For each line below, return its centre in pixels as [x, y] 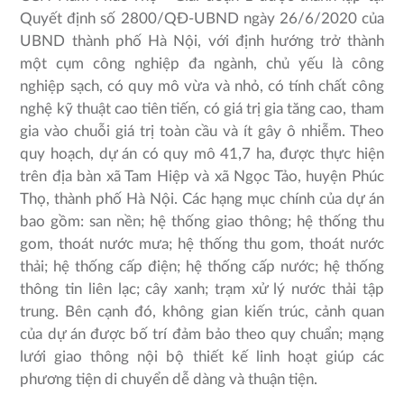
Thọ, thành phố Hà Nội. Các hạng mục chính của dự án [202, 199]
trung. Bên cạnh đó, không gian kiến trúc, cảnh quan [202, 312]
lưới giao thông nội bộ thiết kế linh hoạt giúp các [202, 357]
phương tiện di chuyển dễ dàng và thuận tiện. [169, 380]
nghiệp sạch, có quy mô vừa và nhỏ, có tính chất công [202, 87]
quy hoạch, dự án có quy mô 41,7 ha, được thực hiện [202, 154]
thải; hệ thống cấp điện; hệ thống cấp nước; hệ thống [202, 267]
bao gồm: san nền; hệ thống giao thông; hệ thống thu [202, 222]
